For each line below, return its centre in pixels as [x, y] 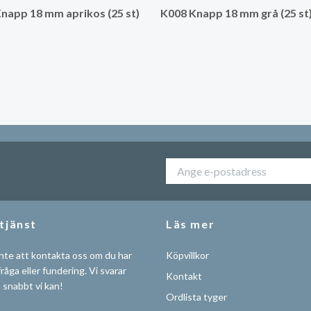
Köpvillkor [187, 255]
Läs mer [191, 224]
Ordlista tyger [196, 297]
